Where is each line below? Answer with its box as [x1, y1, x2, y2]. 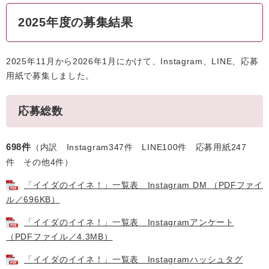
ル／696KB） [6, 195, 60, 204]
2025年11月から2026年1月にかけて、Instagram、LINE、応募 [6, 56, 259, 66]
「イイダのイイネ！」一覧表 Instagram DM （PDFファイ [24, 180, 263, 190]
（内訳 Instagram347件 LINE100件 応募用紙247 [31, 142, 247, 152]
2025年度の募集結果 [18, 16, 133, 29]
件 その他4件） [6, 157, 73, 167]
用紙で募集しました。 [6, 71, 94, 80]
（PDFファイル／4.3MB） [6, 232, 113, 241]
